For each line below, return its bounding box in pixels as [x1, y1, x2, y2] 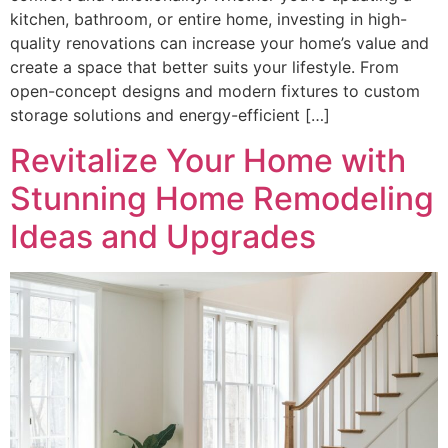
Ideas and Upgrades [10, 216, 316, 256]
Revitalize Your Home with [10, 140, 406, 180]
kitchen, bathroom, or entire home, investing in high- [10, 9, 407, 30]
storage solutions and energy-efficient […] [10, 105, 330, 126]
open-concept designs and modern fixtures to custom [10, 81, 420, 102]
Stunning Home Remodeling [10, 178, 434, 218]
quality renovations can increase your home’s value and [10, 33, 429, 54]
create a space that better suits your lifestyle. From [10, 57, 399, 78]
